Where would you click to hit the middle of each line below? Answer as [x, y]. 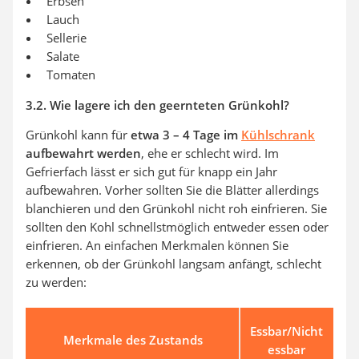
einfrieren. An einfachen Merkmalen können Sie [157, 246]
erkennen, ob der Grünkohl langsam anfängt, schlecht [173, 264]
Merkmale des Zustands [133, 340]
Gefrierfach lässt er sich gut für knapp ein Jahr [151, 172]
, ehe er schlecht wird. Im [210, 153]
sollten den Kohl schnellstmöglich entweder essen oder [177, 227]
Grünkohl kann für [78, 135]
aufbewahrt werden [83, 153]
